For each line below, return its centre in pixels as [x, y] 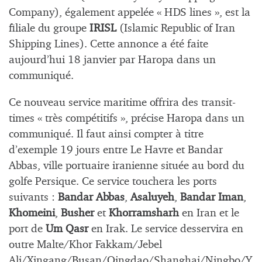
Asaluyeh [152, 197]
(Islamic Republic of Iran [176, 28]
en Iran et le [209, 213]
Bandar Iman [212, 197]
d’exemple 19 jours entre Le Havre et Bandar [116, 150]
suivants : [33, 197]
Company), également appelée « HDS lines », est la [130, 12]
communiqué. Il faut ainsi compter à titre [106, 134]
